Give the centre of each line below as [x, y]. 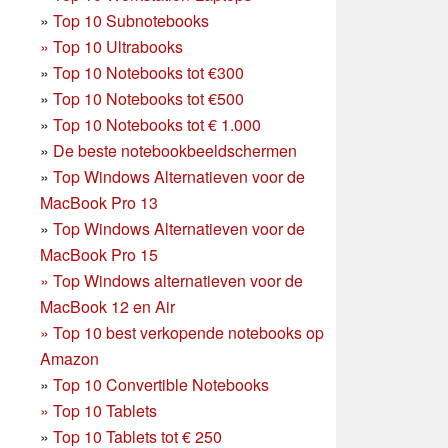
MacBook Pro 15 [99, 254]
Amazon [69, 358]
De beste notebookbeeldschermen [175, 150]
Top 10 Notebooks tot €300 [148, 72]
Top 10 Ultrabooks [118, 46]
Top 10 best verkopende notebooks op [188, 332]
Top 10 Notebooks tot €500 [148, 98]
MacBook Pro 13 [99, 202]
